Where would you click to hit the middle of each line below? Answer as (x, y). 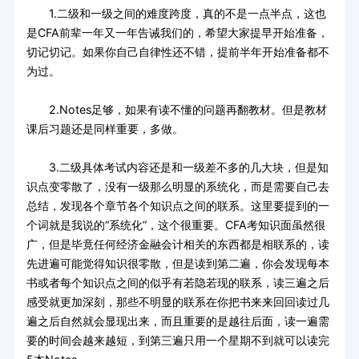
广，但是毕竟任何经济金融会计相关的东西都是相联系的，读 (177, 244)
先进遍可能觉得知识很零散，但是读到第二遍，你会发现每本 (177, 264)
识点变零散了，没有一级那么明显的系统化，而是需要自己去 (177, 187)
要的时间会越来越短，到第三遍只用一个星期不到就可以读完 (177, 341)
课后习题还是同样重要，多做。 (105, 129)
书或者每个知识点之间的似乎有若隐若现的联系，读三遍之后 (177, 283)
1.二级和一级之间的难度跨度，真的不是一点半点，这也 (176, 14)
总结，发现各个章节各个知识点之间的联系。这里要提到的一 (177, 206)
